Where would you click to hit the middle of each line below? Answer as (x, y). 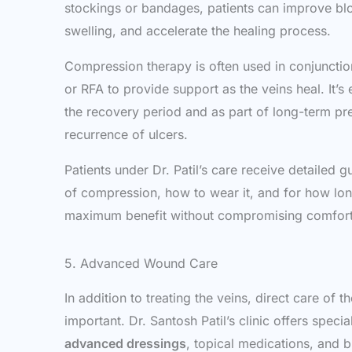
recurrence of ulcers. (126, 134)
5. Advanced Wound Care (141, 263)
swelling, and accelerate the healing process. (198, 31)
